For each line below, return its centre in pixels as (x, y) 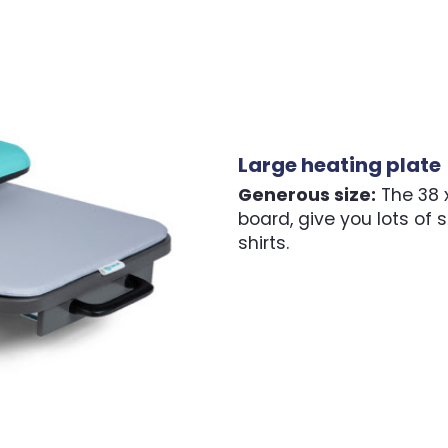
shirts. (263, 243)
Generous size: (306, 195)
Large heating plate (339, 164)
